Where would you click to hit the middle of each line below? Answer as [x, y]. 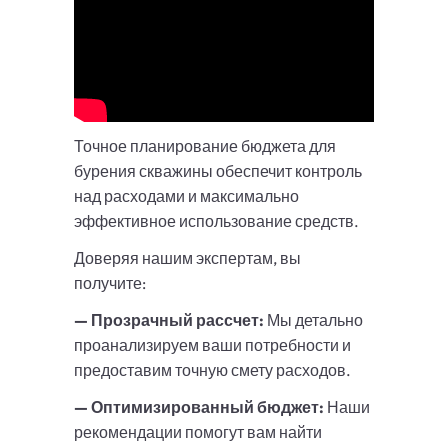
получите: [110, 283]
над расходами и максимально [186, 196]
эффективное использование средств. [216, 221]
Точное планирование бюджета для [205, 146]
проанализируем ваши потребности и [212, 345]
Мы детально [313, 320]
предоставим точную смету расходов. [212, 370]
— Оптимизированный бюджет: [199, 407]
